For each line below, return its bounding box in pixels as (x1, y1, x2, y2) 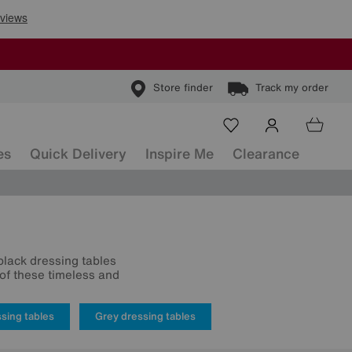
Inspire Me (145, 143, 214, 163)
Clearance (233, 143, 299, 163)
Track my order (255, 80, 328, 96)
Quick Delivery (30, 143, 126, 163)
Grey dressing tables (95, 308, 196, 324)
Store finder (153, 80, 213, 96)
